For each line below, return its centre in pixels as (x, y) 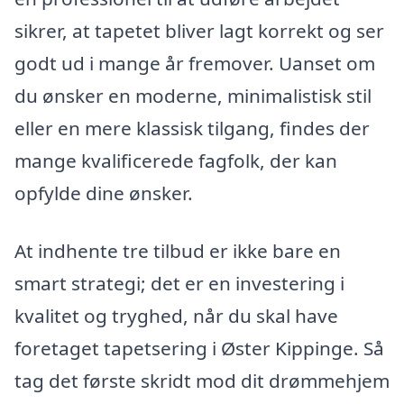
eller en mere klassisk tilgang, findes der (192, 129)
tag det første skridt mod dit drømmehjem (202, 381)
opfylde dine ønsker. (104, 193)
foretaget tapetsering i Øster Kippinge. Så (199, 348)
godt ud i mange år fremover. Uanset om (195, 64)
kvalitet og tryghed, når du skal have (176, 316)
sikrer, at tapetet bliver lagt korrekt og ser (199, 31)
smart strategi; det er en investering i (179, 283)
